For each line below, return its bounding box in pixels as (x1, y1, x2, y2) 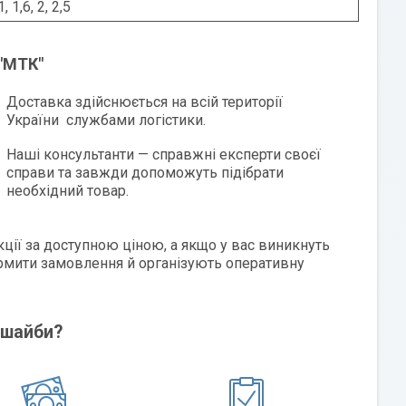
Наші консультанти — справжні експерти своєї (6, 145, 322, 163)
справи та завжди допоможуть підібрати (6, 163, 285, 181)
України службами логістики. (6, 111, 207, 129)
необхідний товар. (6, 181, 130, 199)
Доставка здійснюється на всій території (6, 92, 284, 111)
